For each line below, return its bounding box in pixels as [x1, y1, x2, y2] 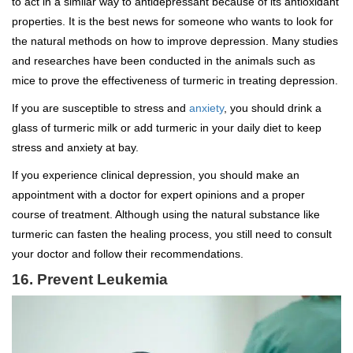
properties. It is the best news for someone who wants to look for [12, 15, 333, 28]
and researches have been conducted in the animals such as [12, 54, 315, 68]
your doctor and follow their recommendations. [12, 247, 243, 261]
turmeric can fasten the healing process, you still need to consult [12, 228, 332, 241]
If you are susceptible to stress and [12, 102, 189, 115]
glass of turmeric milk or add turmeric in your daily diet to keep [12, 121, 321, 135]
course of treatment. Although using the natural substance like [12, 208, 320, 221]
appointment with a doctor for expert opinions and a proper [12, 188, 305, 202]
